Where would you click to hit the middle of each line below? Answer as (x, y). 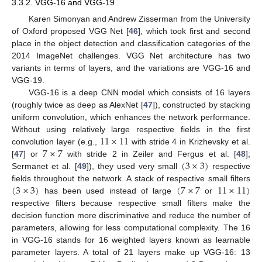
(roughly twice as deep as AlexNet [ (77, 104)
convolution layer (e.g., (56, 141)
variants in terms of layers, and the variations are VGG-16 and (131, 68)
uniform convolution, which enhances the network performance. (131, 117)
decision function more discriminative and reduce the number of (131, 215)
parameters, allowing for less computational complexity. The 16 (131, 227)
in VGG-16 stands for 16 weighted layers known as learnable (131, 239)
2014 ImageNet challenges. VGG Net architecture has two (131, 55)
